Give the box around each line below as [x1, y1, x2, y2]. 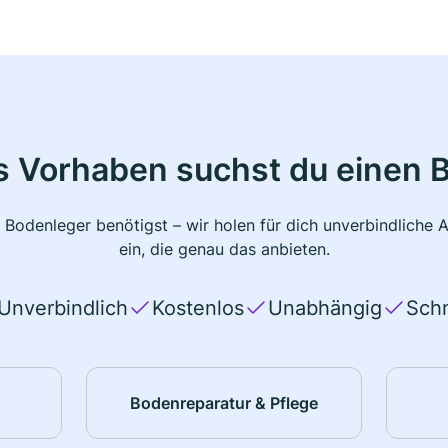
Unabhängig [267, 296, 382, 321]
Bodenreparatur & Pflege [129, 392, 318, 413]
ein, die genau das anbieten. [118, 239, 330, 260]
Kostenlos [151, 296, 244, 321]
